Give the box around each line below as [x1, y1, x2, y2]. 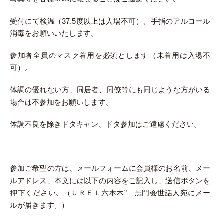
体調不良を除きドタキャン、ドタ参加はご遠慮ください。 [10, 120, 201, 128]
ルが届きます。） [10, 201, 69, 209]
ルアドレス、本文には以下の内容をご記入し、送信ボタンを [10, 176, 210, 185]
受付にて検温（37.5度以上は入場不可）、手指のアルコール [10, 17, 210, 25]
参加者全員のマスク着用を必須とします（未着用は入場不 [10, 51, 210, 59]
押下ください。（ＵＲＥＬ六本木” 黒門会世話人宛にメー [10, 189, 210, 197]
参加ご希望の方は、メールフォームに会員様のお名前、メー [10, 164, 210, 172]
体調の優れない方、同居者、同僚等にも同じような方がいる [10, 85, 210, 94]
